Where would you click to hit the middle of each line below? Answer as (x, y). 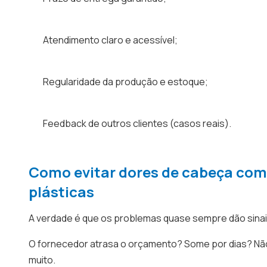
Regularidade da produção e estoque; (125, 82)
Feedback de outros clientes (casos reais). (137, 123)
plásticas (61, 192)
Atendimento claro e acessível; (110, 40)
